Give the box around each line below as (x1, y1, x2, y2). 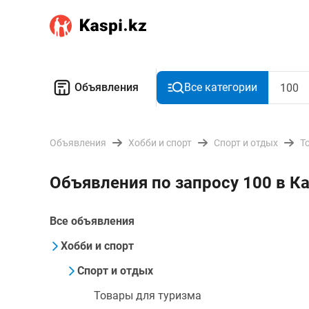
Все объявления (50, 215, 134, 228)
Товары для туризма (94, 289, 201, 302)
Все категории (184, 81, 257, 94)
